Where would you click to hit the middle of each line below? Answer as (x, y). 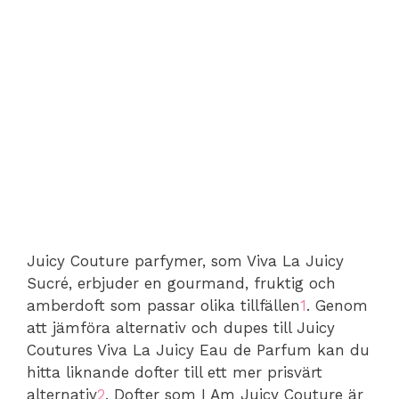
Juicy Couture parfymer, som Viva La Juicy (185, 261)
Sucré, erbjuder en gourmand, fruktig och (181, 283)
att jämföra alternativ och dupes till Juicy (181, 327)
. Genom (337, 305)
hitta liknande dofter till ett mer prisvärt (175, 372)
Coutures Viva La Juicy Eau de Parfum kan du (198, 350)
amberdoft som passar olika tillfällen (163, 305)
